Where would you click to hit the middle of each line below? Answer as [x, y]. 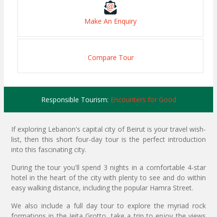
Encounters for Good [143, 100]
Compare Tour [110, 58]
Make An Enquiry [110, 21]
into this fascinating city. [49, 150]
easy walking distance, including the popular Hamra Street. [102, 188]
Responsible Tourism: [76, 100]
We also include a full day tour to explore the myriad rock [108, 206]
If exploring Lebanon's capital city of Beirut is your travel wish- [108, 129]
